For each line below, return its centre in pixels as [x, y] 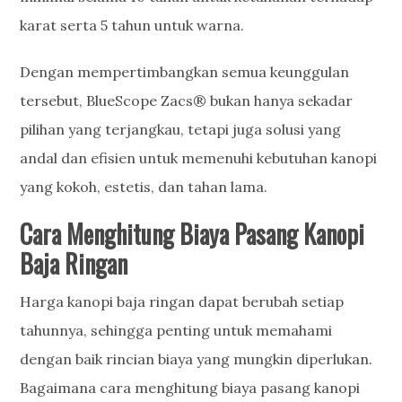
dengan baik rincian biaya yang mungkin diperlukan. [197, 359]
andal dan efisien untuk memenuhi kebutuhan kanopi [199, 158]
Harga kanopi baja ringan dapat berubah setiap [182, 301]
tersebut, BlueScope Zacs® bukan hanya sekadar [187, 100]
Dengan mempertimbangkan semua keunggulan [185, 72]
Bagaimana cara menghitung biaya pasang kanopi [190, 388]
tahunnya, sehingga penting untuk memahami [176, 330]
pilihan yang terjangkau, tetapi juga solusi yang [181, 129]
